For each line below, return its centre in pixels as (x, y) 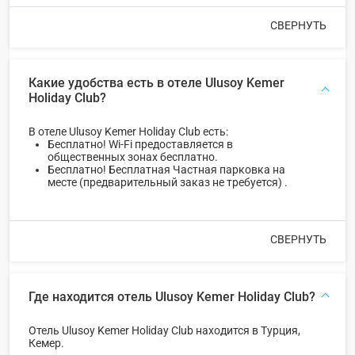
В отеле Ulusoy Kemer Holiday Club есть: (128, 131)
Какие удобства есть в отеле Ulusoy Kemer (157, 82)
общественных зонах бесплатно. (133, 157)
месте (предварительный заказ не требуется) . (168, 182)
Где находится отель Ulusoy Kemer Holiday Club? (172, 296)
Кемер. (46, 343)
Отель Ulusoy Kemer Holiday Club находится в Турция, (164, 330)
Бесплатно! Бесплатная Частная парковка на (166, 169)
